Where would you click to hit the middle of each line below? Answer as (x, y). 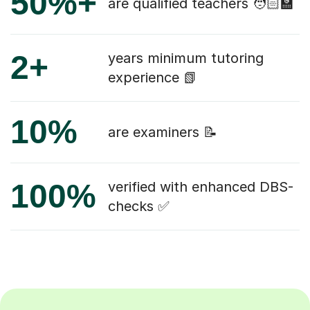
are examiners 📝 (163, 133)
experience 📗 (153, 78)
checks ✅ (139, 207)
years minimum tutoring (186, 58)
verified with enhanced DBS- (201, 187)
